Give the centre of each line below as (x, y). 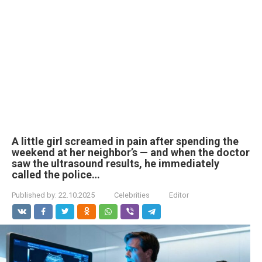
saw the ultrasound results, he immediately (116, 163)
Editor (179, 195)
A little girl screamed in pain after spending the (125, 141)
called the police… (56, 175)
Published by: (34, 195)
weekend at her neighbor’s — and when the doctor (131, 152)
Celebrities (132, 195)
